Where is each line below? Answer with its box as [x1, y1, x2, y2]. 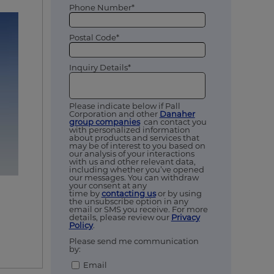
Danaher [159, 109, 195, 119]
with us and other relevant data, [68, 157, 196, 167]
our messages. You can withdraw [68, 172, 199, 183]
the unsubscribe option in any [68, 196, 188, 207]
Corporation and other [68, 109, 160, 119]
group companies [68, 117, 140, 127]
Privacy [171, 212, 200, 223]
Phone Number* [68, 2, 135, 13]
